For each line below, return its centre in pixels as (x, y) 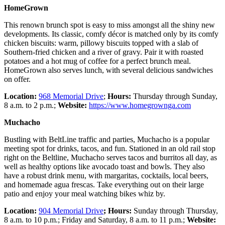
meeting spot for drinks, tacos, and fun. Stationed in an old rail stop (110, 148)
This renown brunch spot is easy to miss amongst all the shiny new (109, 25)
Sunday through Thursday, (175, 210)
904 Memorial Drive (71, 210)
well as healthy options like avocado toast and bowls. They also (104, 166)
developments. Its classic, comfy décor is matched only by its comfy (111, 34)
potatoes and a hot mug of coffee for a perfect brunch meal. (97, 61)
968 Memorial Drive (71, 96)
